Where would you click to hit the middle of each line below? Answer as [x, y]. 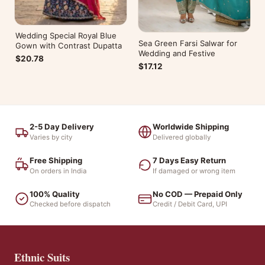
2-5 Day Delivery [62, 127]
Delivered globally [182, 138]
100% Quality [55, 194]
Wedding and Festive [177, 54]
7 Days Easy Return [189, 161]
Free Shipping [56, 161]
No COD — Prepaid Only [198, 194]
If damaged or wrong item [194, 171]
